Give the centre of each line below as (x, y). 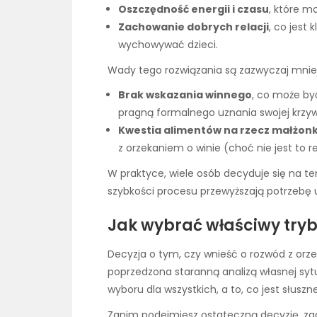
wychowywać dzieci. (168, 44)
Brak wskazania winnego (185, 94)
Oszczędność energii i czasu (194, 9)
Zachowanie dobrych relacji (194, 27)
